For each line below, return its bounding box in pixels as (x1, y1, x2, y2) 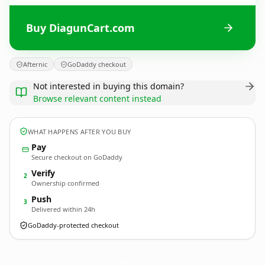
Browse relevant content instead (33, 93, 161, 104)
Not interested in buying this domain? (33, 80, 184, 92)
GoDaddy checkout (67, 60, 126, 69)
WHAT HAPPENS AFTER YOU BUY (28, 127, 131, 136)
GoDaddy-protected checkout (28, 221, 119, 230)
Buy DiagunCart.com (26, 20, 135, 35)
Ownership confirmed (31, 179, 99, 188)
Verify (31, 167, 55, 179)
